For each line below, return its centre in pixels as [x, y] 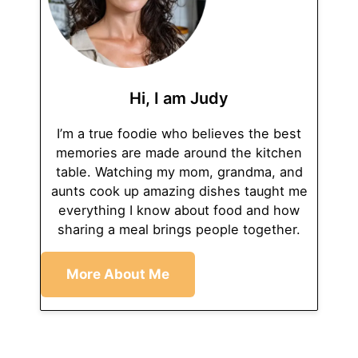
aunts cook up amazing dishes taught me [179, 191]
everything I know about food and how [179, 210]
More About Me [118, 274]
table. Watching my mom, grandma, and [179, 171]
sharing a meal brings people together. [179, 229]
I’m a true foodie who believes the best [179, 133]
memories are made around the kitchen [179, 152]
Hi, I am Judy [179, 98]
